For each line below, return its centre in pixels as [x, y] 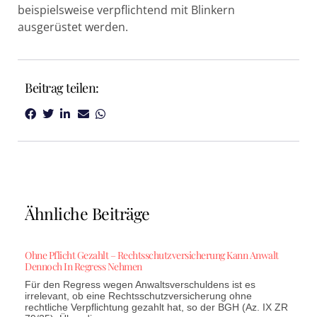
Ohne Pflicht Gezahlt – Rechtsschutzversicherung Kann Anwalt [152, 255]
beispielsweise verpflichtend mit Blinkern [126, 10]
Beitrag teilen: [62, 88]
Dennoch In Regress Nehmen [83, 267]
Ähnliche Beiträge [87, 214]
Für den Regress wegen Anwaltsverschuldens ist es [140, 285]
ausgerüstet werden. [73, 27]
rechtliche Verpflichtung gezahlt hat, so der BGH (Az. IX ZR [156, 307]
